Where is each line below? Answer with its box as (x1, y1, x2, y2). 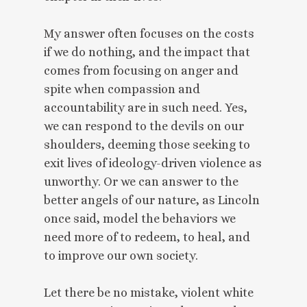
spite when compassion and (44, 82, 200, 96)
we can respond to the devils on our (44, 119, 244, 133)
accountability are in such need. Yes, (44, 100, 247, 114)
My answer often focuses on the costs (44, 26, 254, 40)
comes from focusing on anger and (44, 63, 238, 77)
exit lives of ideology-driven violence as (44, 156, 262, 170)
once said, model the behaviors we (44, 211, 236, 225)
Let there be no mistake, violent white (44, 285, 254, 299)
